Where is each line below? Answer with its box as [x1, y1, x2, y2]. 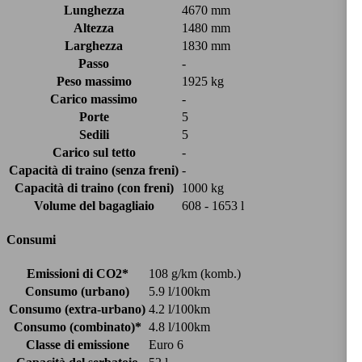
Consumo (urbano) [25, 284, 129, 299]
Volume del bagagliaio [33, 198, 154, 213]
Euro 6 [149, 338, 183, 352]
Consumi [6, 233, 56, 247]
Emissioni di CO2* [26, 267, 128, 281]
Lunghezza [63, 2, 124, 17]
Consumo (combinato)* [13, 320, 141, 335]
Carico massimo [50, 91, 137, 106]
